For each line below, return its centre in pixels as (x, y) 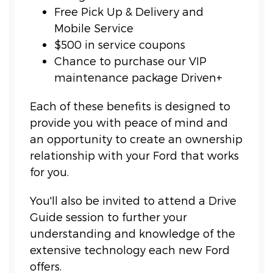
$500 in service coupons (120, 44)
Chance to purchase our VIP (131, 61)
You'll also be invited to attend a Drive (133, 200)
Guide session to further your (109, 217)
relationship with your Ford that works (135, 155)
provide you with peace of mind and (129, 122)
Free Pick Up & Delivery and (129, 12)
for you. (50, 172)
